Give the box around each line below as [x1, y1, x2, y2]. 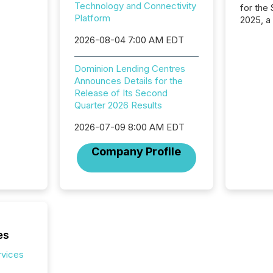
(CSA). [240, 50, 269, 62]
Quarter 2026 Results [74, 99, 162, 111]
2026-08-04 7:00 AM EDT [74, 34, 184, 46]
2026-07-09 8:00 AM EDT [74, 121, 185, 133]
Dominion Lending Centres [74, 63, 185, 74]
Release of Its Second [74, 87, 168, 99]
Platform [74, 12, 110, 24]
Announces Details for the [74, 75, 183, 87]
